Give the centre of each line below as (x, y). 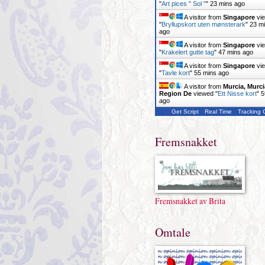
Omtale (172, 232)
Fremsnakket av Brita (190, 201)
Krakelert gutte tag (188, 52)
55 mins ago (211, 73)
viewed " (204, 93)
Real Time (218, 112)
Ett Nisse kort (237, 93)
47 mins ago (235, 52)
